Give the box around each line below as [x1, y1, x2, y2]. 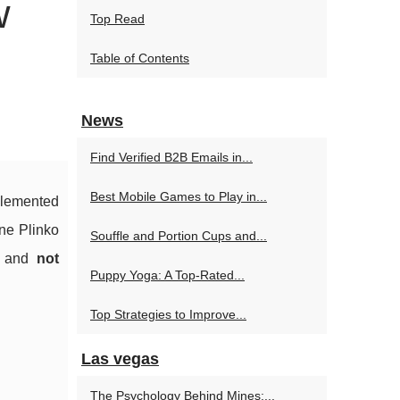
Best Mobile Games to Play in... [90, 189, 267, 204]
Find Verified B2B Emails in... [90, 150, 253, 164]
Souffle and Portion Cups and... [90, 229, 267, 243]
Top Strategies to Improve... [90, 307, 246, 321]
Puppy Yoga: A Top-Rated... [90, 268, 245, 282]
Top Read [90, 12, 145, 26]
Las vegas [81, 350, 159, 368]
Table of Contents [90, 51, 189, 65]
